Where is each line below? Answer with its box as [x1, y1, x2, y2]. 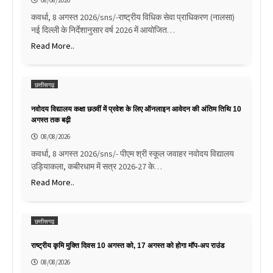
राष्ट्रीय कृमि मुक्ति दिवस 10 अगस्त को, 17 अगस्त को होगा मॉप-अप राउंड [31, 241, 224, 250]
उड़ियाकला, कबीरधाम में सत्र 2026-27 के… [31, 160, 162, 172]
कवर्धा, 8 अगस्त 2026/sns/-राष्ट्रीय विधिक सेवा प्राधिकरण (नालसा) [31, 11, 235, 23]
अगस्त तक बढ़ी [31, 115, 71, 124]
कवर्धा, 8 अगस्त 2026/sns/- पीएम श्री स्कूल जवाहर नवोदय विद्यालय [31, 147, 234, 159]
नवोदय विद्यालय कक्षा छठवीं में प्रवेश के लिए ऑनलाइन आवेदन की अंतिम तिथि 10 [31, 104, 241, 113]
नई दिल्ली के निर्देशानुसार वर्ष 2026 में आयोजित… [31, 24, 175, 35]
